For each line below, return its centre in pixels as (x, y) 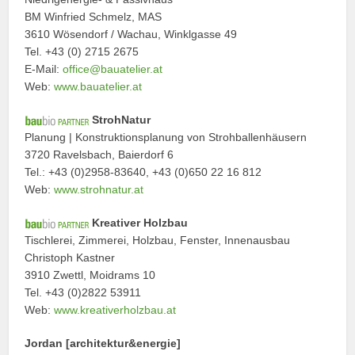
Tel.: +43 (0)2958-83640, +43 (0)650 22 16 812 (143, 172)
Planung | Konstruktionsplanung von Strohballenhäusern (166, 137)
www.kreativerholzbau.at (115, 309)
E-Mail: (44, 69)
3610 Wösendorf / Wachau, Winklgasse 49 (131, 34)
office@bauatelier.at (113, 69)
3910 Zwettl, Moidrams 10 (90, 275)
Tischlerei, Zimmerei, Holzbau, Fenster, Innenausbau (158, 240)
